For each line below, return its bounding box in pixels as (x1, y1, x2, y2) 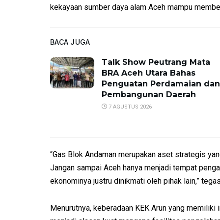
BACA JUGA (50, 38, 90, 46)
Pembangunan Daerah (102, 90, 196, 99)
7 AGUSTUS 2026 (107, 104, 152, 110)
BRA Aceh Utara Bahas (102, 68, 195, 78)
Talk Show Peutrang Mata (102, 57, 210, 67)
